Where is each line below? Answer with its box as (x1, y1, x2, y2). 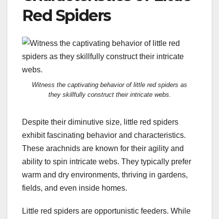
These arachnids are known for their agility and (22, 144, 184, 153)
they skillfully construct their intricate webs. (48, 90, 171, 98)
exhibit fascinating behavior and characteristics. (22, 131, 186, 139)
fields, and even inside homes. (22, 183, 127, 192)
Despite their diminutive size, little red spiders (22, 117, 178, 126)
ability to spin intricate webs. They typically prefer (22, 157, 191, 166)
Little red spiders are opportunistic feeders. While (22, 206, 191, 215)
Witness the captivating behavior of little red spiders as (32, 81, 187, 88)
